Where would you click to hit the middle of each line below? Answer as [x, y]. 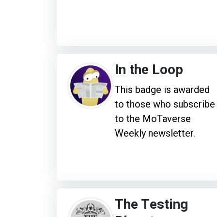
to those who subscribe [165, 104]
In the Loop [149, 70]
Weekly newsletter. [155, 133]
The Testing [151, 204]
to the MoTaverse [153, 118]
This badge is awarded [162, 89]
